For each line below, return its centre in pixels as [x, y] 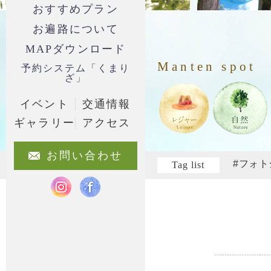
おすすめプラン [76, 9]
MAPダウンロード [76, 49]
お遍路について [76, 29]
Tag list [188, 165]
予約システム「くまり [76, 68]
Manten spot [207, 66]
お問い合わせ [85, 155]
